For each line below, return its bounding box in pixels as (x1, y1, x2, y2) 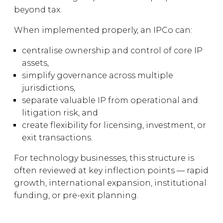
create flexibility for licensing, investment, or (22, 120, 206, 130)
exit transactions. (22, 133, 93, 142)
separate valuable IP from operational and (22, 96, 198, 105)
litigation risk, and (22, 108, 98, 117)
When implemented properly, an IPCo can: (14, 25, 192, 35)
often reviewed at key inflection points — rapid (14, 166, 209, 175)
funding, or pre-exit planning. (14, 191, 138, 200)
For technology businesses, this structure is (14, 153, 194, 163)
